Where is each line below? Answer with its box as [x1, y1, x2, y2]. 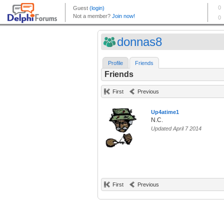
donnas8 [117, 35, 162, 48]
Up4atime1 [151, 109, 179, 115]
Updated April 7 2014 [151, 125, 201, 132]
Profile [108, 60, 123, 66]
